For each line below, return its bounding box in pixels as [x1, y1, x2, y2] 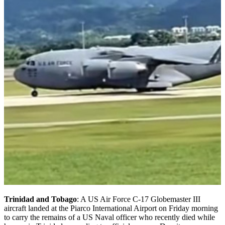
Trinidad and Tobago [4, 194, 77, 203]
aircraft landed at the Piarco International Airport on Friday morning [4, 203, 218, 212]
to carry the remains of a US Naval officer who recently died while [4, 212, 215, 221]
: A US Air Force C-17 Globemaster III [77, 194, 200, 203]
